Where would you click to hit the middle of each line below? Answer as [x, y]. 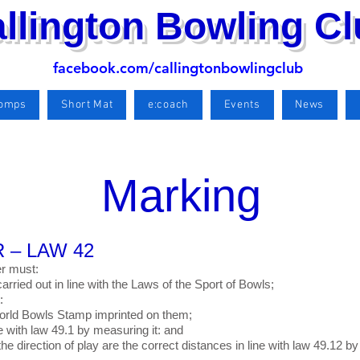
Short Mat [87, 105]
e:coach [168, 105]
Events [242, 105]
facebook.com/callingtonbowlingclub [178, 68]
